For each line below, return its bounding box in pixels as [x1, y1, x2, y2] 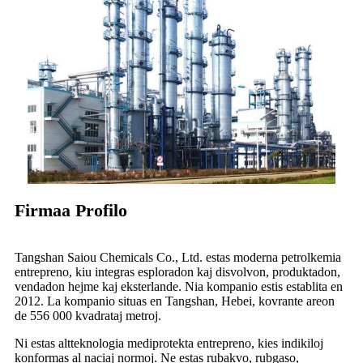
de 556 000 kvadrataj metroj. [15, 308, 161, 322]
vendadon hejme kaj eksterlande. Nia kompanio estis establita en [15, 279, 343, 293]
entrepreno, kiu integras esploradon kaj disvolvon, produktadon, [15, 264, 340, 279]
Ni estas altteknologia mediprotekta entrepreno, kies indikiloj [15, 335, 323, 350]
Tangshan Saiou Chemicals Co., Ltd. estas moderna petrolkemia [15, 250, 341, 264]
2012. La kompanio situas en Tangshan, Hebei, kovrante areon [15, 293, 335, 308]
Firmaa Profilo [15, 199, 127, 220]
